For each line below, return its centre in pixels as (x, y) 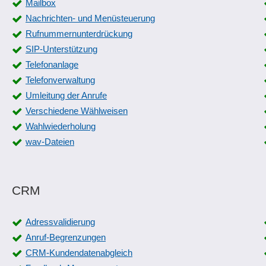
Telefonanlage (52, 64)
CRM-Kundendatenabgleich (79, 253)
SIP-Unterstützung (61, 49)
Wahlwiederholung (61, 126)
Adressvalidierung (60, 222)
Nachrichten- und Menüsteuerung (90, 18)
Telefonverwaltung (60, 80)
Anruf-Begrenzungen (66, 237)
